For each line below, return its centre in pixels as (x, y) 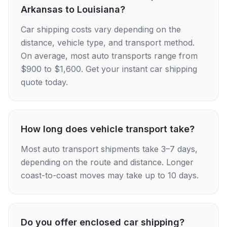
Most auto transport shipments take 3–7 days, (109, 149)
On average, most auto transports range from (109, 56)
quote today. (44, 82)
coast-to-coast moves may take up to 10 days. (110, 175)
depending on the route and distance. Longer (107, 162)
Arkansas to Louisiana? (73, 9)
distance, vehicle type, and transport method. (108, 43)
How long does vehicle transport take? (108, 129)
